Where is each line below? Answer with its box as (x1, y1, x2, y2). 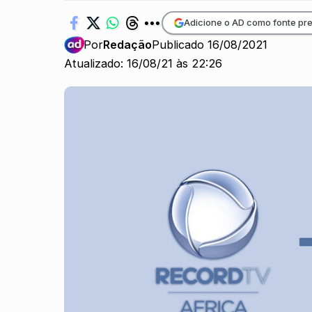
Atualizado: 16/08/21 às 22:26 (64, 56, 222, 71)
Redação (103, 38, 153, 52)
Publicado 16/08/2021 (152, 38, 268, 52)
